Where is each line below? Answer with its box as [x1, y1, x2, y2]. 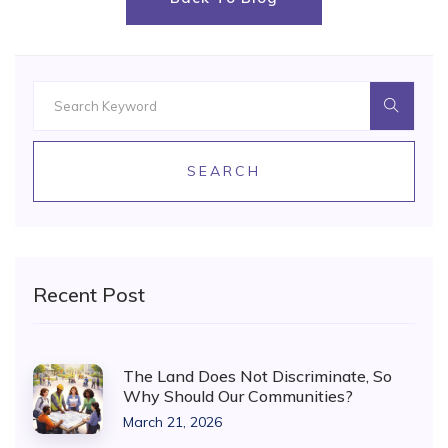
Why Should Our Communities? [123, 385, 353, 406]
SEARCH [187, 162, 261, 180]
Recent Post [33, 282, 145, 307]
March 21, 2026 [123, 412, 222, 431]
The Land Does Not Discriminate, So [123, 365, 392, 386]
